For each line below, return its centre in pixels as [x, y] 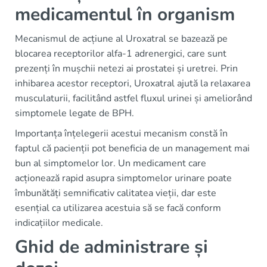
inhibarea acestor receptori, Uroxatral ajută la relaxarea [133, 83]
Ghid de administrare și [111, 247]
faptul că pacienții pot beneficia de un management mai [132, 148]
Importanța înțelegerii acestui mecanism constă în [121, 133]
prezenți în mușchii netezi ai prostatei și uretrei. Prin [126, 69]
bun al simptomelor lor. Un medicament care [111, 163]
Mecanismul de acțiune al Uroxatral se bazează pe [121, 39]
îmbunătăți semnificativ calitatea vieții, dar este [116, 193]
